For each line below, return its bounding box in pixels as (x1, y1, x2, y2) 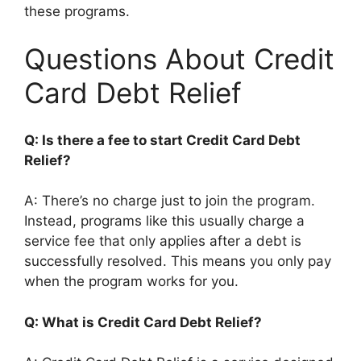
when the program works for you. (24, 273, 239, 290)
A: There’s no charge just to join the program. (24, 193, 315, 210)
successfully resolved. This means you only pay (24, 253, 331, 270)
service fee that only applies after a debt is (24, 233, 301, 250)
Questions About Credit (24, 42, 334, 77)
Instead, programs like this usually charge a (24, 213, 305, 230)
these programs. (24, 2, 130, 19)
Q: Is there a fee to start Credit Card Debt (24, 131, 301, 148)
